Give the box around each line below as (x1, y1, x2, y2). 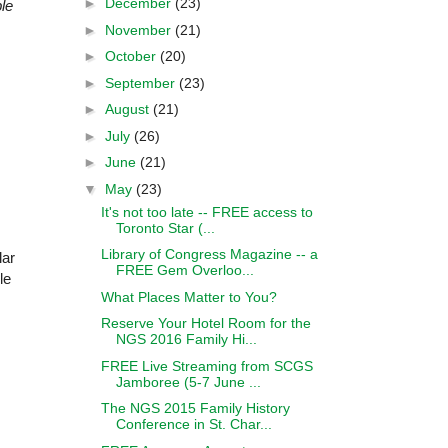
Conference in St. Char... (115, 416, 272, 432)
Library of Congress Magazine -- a (100, 246, 318, 262)
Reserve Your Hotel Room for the (100, 315, 311, 331)
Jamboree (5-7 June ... (115, 373, 261, 390)
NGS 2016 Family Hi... (115, 331, 257, 347)
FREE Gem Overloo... (115, 262, 254, 278)
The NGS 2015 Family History (100, 400, 290, 416)
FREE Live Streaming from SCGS (100, 357, 313, 374)
